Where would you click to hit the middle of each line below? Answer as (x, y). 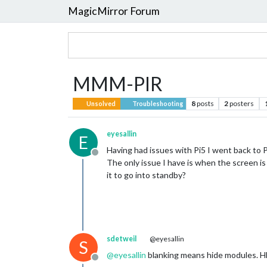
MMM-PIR (118, 84)
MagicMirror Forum (114, 11)
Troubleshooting (157, 104)
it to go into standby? (146, 175)
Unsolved (101, 104)
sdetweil (122, 239)
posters (242, 103)
